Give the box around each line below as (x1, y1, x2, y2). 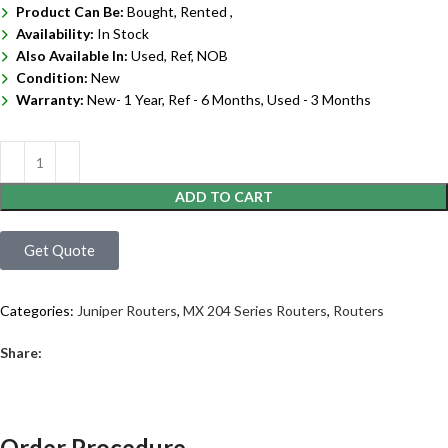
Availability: (16, 25, 97, 43)
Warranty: (16, 91, 87, 109)
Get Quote (24, 241, 95, 260)
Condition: (16, 69, 91, 87)
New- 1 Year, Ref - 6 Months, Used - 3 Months (87, 91, 371, 109)
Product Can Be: (16, 3, 127, 21)
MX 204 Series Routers (183, 302, 327, 320)
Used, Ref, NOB (131, 47, 228, 65)
